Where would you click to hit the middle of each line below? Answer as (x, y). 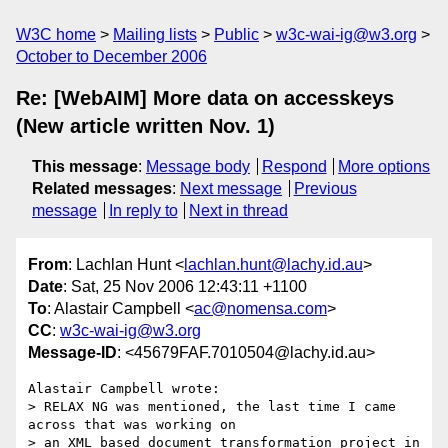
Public (236, 34)
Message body (198, 166)
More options (384, 166)
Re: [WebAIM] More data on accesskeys (205, 98)
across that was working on (136, 425)
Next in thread (239, 210)
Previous (325, 188)
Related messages (102, 188)
